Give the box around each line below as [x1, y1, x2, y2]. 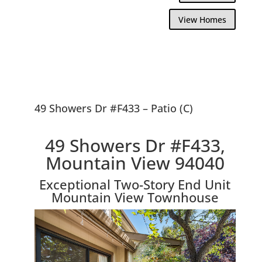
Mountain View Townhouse [51, 188, 219, 206]
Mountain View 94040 [45, 150, 225, 175]
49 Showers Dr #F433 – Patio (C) [34, 101, 193, 115]
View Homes [178, 13, 227, 25]
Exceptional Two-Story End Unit [39, 175, 231, 193]
